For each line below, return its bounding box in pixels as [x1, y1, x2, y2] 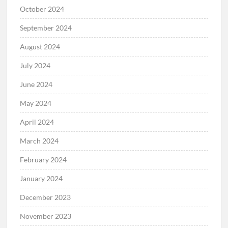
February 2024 [20, 155, 67, 164]
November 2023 [20, 211, 72, 220]
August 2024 [20, 42, 61, 51]
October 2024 [20, 4, 65, 13]
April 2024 [20, 117, 54, 126]
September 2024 [20, 23, 72, 32]
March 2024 [20, 136, 59, 145]
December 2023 [20, 192, 71, 202]
